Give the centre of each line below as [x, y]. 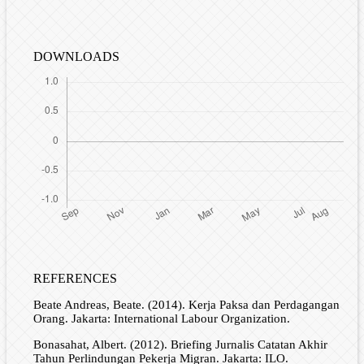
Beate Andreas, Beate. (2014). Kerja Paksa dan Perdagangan [186, 304]
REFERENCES [75, 278]
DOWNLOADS [76, 57]
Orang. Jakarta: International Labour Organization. [161, 318]
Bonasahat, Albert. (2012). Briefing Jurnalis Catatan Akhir [180, 344]
